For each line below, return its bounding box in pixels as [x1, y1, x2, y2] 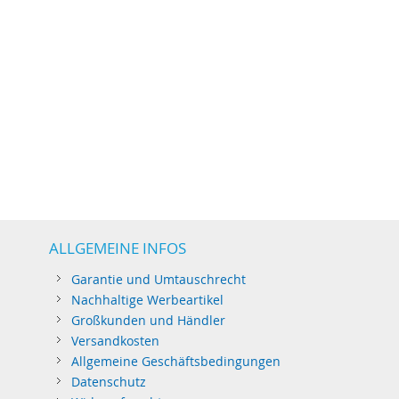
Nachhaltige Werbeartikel [70, 291, 224, 308]
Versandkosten [70, 332, 159, 349]
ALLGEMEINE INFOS [48, 238, 186, 258]
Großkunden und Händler [70, 312, 225, 329]
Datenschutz [70, 373, 146, 390]
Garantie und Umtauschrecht [70, 271, 246, 288]
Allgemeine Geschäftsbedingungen [70, 353, 281, 370]
